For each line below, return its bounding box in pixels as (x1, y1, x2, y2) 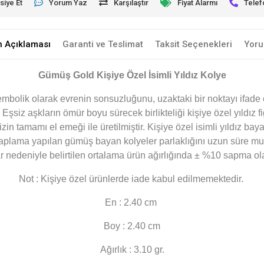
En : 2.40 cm (105, 197, 159, 208)
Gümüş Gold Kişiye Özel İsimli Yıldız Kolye (38, 70, 226, 81)
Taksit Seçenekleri (154, 39, 232, 50)
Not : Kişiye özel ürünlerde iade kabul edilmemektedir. (18, 174, 246, 184)
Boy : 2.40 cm (104, 221, 160, 232)
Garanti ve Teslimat (62, 39, 143, 50)
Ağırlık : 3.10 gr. (100, 245, 164, 255)
